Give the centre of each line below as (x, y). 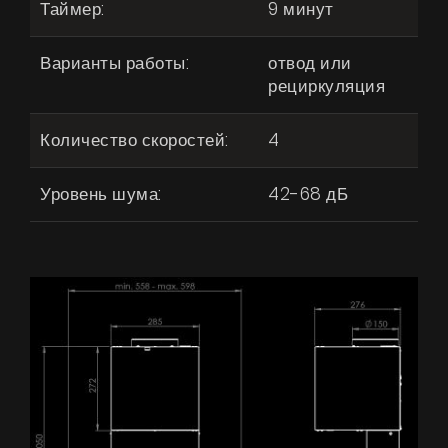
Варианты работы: (114, 63)
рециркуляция (326, 86)
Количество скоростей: (134, 140)
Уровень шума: (101, 194)
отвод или (310, 63)
